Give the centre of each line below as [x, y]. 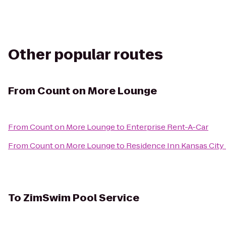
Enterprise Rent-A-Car [167, 127]
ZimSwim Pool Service [81, 198]
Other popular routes [86, 55]
